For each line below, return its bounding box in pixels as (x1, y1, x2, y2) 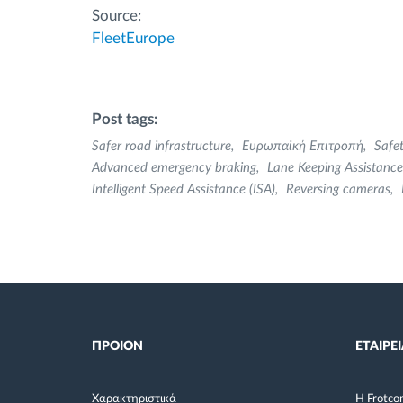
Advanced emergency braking (92, 161, 256, 175)
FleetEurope (92, 31, 175, 47)
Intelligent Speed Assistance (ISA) (92, 183, 275, 197)
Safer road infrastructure (92, 139, 231, 154)
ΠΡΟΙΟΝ (92, 339, 143, 353)
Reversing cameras (286, 183, 390, 197)
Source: (92, 8, 141, 24)
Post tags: (92, 112, 157, 128)
